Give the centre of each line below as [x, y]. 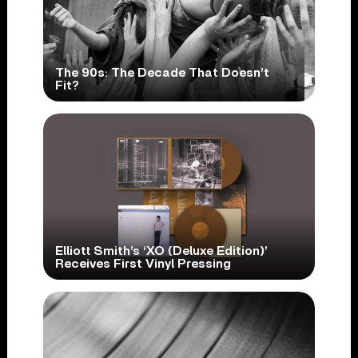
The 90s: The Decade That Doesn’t [162, 73]
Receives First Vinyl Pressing [143, 264]
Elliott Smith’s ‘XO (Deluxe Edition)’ [161, 251]
